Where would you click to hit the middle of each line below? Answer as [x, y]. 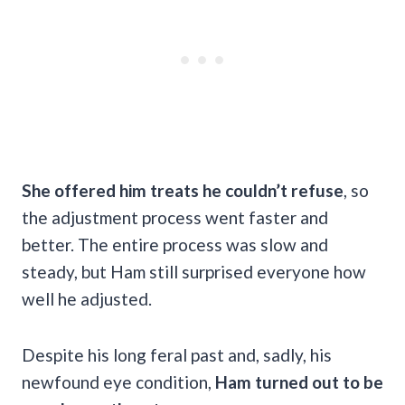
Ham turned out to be [299, 381]
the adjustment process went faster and [175, 217]
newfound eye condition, [118, 381]
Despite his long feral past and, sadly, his [177, 354]
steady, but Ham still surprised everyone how [194, 271]
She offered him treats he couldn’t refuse [183, 190]
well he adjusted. [89, 298]
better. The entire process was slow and [175, 244]
